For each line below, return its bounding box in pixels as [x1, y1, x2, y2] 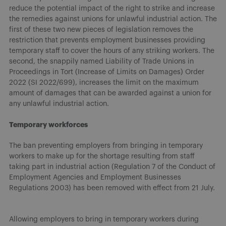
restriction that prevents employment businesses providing [9, 36, 205, 44]
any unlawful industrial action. [9, 100, 109, 107]
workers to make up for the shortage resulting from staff [9, 152, 195, 160]
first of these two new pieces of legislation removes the [9, 26, 193, 33]
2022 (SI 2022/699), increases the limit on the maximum [9, 79, 199, 86]
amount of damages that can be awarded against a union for [9, 89, 211, 97]
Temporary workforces [9, 121, 88, 128]
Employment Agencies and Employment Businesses [9, 174, 181, 181]
